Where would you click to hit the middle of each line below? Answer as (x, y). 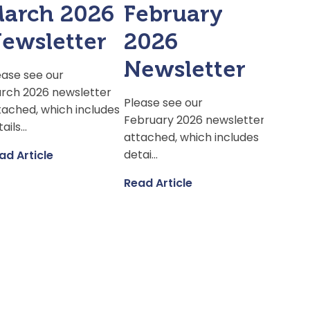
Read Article (158, 183)
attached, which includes (192, 138)
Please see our (164, 103)
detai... (141, 155)
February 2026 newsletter (195, 120)
